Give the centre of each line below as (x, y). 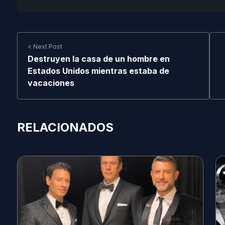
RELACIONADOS (65, 127)
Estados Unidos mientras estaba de (98, 71)
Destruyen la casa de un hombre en (98, 59)
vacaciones (51, 83)
